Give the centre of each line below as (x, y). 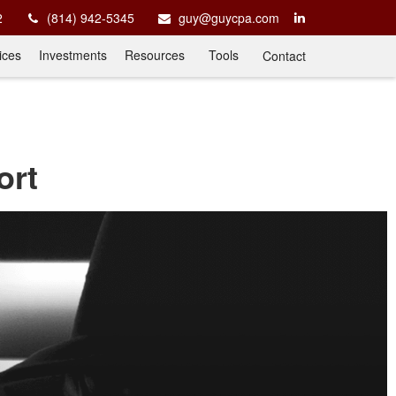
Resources (155, 55)
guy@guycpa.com (229, 18)
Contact (284, 55)
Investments (73, 55)
